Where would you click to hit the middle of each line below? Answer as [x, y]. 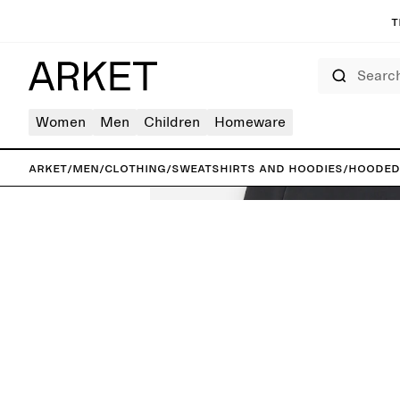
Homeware [250, 122]
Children [172, 122]
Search [331, 63]
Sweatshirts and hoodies [257, 168]
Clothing [135, 168]
